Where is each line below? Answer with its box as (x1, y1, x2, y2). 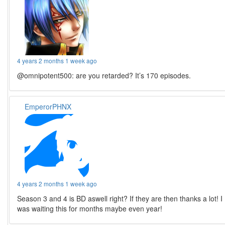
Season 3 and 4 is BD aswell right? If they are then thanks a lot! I (17, 193, 223, 203)
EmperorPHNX (25, 101, 72, 111)
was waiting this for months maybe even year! (17, 203, 163, 213)
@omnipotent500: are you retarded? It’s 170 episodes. (17, 70, 191, 80)
